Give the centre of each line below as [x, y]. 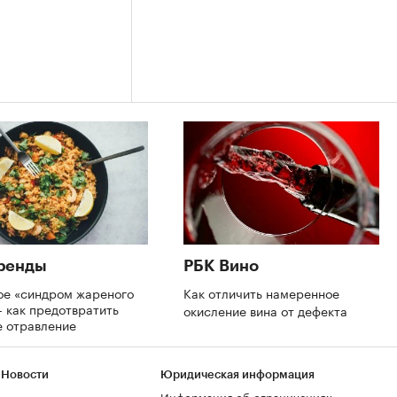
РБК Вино [221, 265]
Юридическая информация [237, 374]
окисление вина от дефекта [267, 310]
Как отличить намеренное [261, 292]
